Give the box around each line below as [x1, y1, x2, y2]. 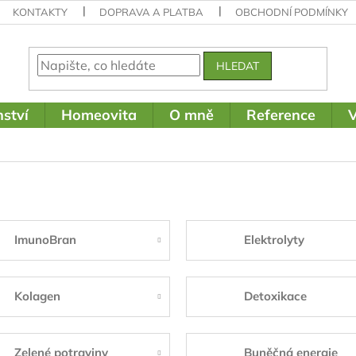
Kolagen [14, 288, 60, 304]
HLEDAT [216, 59, 260, 74]
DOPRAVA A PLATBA [99, 6, 204, 18]
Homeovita [61, 106, 137, 124]
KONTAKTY [13, 6, 68, 18]
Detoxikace [244, 288, 308, 304]
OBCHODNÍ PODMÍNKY [235, 6, 349, 18]
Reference [246, 106, 315, 124]
